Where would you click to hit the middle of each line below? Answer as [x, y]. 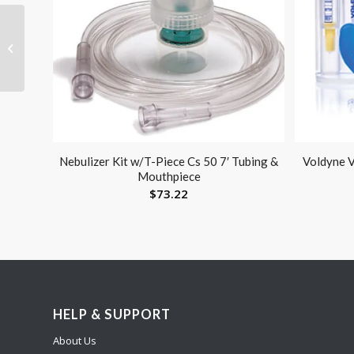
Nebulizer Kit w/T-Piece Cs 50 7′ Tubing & [169, 162]
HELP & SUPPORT [112, 315]
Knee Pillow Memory [76, 39]
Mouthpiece [169, 177]
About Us [75, 341]
